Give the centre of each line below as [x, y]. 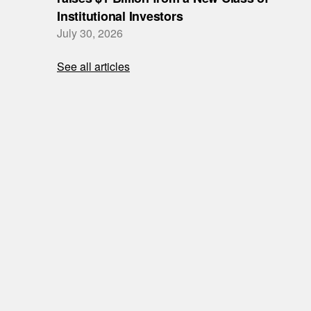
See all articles [93, 66]
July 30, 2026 [90, 33]
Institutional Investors [120, 16]
